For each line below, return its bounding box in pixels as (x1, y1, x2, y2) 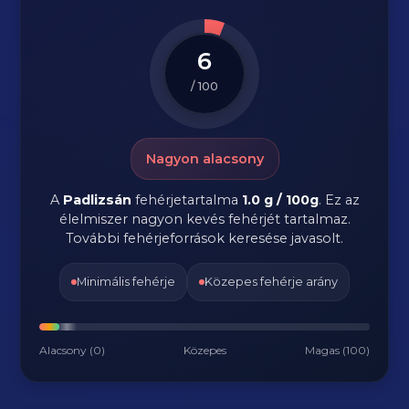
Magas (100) (304, 343, 370, 357)
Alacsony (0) (39, 343, 106, 357)
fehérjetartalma (131, 192, 242, 208)
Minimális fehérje (77, 275, 175, 288)
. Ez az (318, 192, 360, 208)
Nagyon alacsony (145, 151, 264, 167)
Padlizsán (62, 192, 131, 208)
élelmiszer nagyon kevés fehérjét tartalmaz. (58, 211, 351, 227)
